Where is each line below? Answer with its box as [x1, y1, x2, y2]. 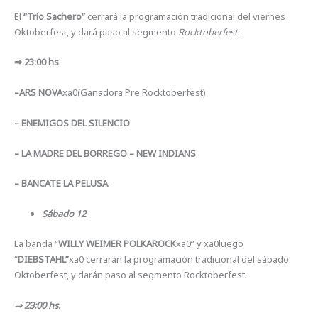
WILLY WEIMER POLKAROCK [58, 236, 177, 250]
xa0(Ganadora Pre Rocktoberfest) [62, 86, 207, 99]
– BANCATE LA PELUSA [14, 177, 109, 190]
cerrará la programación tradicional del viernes [85, 9, 286, 23]
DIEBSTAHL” [18, 252, 70, 265]
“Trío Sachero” [23, 9, 86, 23]
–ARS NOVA [14, 86, 63, 99]
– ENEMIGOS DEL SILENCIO [14, 116, 131, 129]
